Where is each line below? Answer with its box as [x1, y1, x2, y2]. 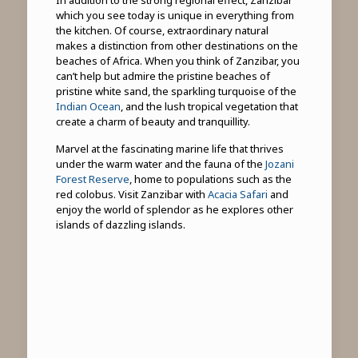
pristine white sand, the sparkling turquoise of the [55, 83, 296, 98]
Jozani [265, 156, 294, 171]
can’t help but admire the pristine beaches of [55, 68, 270, 83]
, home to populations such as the [129, 171, 292, 186]
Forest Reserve [55, 171, 129, 186]
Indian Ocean [55, 98, 121, 113]
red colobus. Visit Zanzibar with [55, 186, 208, 201]
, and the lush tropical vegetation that [120, 98, 298, 113]
